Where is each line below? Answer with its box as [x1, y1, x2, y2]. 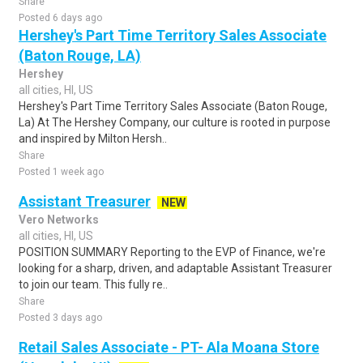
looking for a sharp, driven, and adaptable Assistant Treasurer [19, 262, 332, 275]
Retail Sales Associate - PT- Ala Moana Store [19, 339, 319, 356]
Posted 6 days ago [19, 12, 102, 23]
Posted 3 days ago [19, 312, 102, 323]
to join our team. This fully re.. [19, 278, 168, 291]
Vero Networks [19, 213, 99, 226]
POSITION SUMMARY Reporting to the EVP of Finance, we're [19, 246, 326, 258]
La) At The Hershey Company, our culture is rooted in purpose [19, 116, 331, 129]
